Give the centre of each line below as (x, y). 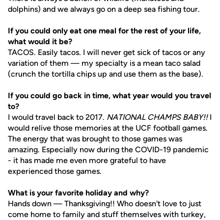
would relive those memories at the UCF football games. (108, 128)
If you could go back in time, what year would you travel (110, 96)
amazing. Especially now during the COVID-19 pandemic (108, 150)
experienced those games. (55, 171)
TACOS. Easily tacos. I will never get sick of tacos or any (107, 52)
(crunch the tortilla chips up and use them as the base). (106, 74)
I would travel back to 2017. (57, 117)
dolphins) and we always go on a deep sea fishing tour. (104, 9)
